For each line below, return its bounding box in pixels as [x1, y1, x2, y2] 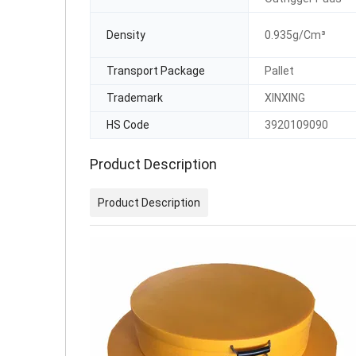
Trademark [106, 91, 163, 104]
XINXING [265, 91, 306, 104]
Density [106, 28, 145, 41]
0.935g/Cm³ [265, 28, 327, 41]
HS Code [106, 118, 149, 131]
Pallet [265, 64, 295, 77]
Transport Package [106, 64, 205, 77]
